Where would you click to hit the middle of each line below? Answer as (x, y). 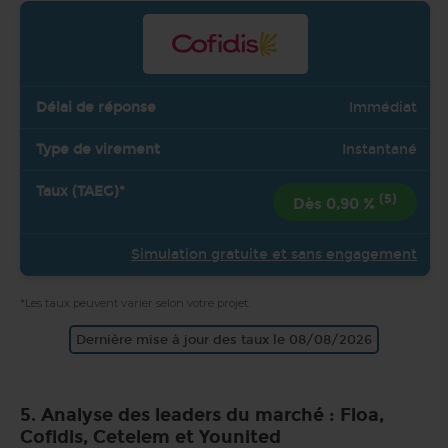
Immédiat (383, 107)
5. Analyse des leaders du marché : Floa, (202, 414)
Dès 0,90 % (336, 203)
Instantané (379, 149)
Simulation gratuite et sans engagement (274, 254)
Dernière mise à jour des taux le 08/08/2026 (224, 339)
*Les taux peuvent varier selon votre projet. (135, 302)
